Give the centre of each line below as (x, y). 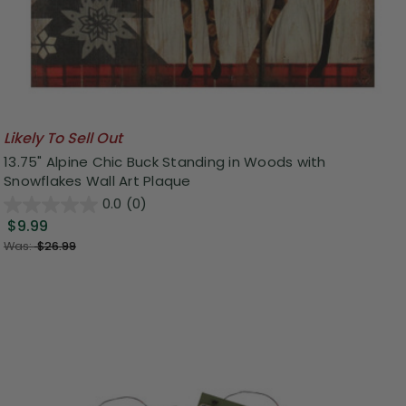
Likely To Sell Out (63, 139)
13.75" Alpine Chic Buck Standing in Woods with (165, 161)
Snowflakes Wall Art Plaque (97, 180)
